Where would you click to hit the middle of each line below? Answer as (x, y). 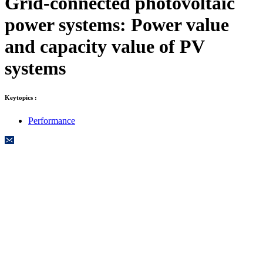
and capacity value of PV (104, 46)
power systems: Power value (117, 25)
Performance (52, 120)
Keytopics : (21, 97)
